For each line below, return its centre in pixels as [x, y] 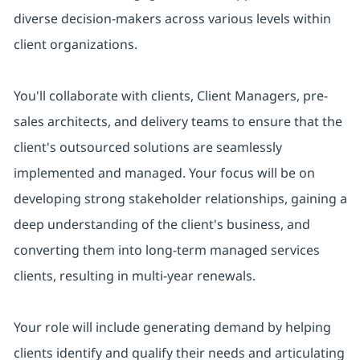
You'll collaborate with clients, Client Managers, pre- [170, 96]
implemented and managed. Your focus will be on [164, 173]
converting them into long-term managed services [166, 250]
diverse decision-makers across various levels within [172, 19]
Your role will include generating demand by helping [172, 327]
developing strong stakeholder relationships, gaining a [180, 199]
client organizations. [75, 45]
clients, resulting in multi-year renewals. [134, 276]
